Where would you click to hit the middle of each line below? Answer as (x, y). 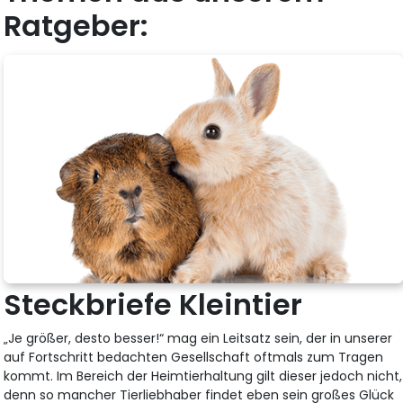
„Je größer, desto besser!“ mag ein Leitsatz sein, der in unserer (198, 339)
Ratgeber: (76, 26)
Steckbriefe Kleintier (153, 305)
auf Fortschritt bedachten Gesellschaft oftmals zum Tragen (194, 358)
